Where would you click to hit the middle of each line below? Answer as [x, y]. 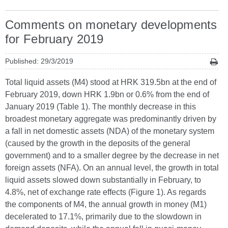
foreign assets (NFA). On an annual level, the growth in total [112, 168]
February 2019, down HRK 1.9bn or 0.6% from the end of [107, 94]
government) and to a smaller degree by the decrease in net [112, 155]
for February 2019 [54, 39]
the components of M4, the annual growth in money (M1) [106, 204]
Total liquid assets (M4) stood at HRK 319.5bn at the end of [111, 82]
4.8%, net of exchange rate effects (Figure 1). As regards [106, 192]
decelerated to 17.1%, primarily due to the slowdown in [103, 217]
